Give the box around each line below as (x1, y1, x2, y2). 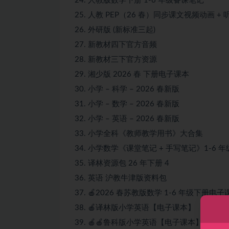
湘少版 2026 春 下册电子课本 (88, 70, 189, 78)
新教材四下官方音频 (88, 40, 157, 49)
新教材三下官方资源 (88, 55, 157, 63)
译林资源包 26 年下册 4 (88, 159, 169, 167)
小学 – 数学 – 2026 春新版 (88, 100, 179, 108)
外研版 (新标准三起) (88, 26, 155, 34)
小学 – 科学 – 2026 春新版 (88, 85, 179, 93)
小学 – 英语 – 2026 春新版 (88, 114, 179, 123)
